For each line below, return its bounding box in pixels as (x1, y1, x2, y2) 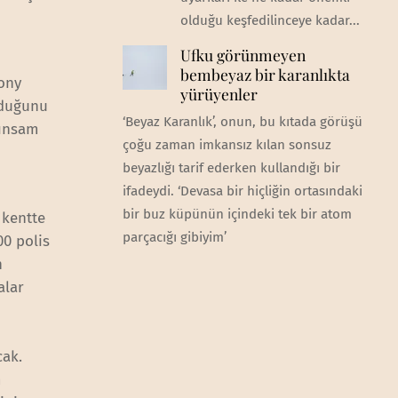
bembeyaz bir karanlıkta (179, 64, 350, 85)
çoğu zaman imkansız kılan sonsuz (122, 137, 331, 154)
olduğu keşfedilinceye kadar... (179, 12, 360, 29)
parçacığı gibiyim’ (122, 229, 227, 246)
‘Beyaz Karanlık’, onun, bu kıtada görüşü (122, 114, 362, 131)
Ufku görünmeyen (179, 44, 306, 66)
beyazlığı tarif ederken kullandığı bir (122, 160, 340, 177)
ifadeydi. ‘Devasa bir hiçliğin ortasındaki (122, 183, 362, 200)
